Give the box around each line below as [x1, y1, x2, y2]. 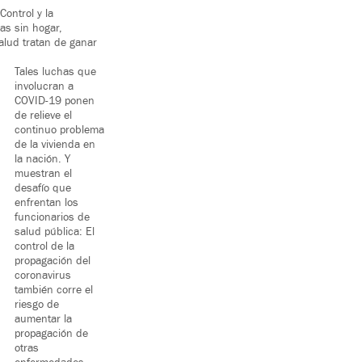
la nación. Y [15, 152, 70, 167]
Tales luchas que [15, 65, 96, 80]
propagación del [15, 254, 90, 269]
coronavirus [15, 268, 71, 284]
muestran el [15, 166, 72, 182]
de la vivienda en [15, 137, 95, 153]
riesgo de [15, 297, 59, 313]
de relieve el [15, 108, 72, 124]
